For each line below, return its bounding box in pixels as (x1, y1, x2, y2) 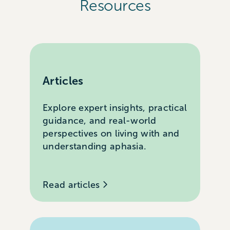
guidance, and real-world (43, 116, 157, 126)
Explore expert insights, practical (43, 103, 187, 113)
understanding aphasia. (43, 141, 147, 152)
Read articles (43, 180, 103, 190)
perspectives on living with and (43, 128, 180, 139)
